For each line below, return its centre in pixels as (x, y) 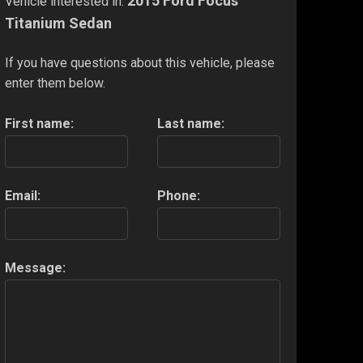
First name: (39, 124)
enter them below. (55, 83)
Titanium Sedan (58, 23)
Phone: (178, 196)
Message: (35, 268)
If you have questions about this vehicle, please (140, 63)
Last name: (190, 124)
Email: (23, 196)
